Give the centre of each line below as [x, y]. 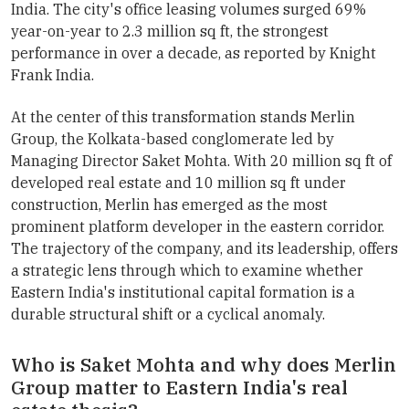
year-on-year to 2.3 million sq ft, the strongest [170, 31]
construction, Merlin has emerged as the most [169, 204]
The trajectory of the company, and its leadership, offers [204, 248]
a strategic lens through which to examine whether [187, 270]
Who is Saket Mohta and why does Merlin [204, 365]
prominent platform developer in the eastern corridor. [198, 226]
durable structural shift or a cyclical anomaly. [168, 314]
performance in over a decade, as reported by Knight [194, 52]
